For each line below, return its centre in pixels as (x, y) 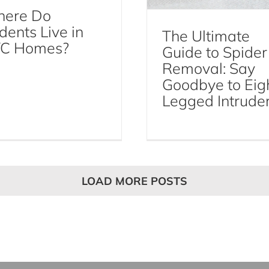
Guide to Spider (214, 52)
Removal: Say (208, 68)
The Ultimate (206, 36)
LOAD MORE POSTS (134, 181)
